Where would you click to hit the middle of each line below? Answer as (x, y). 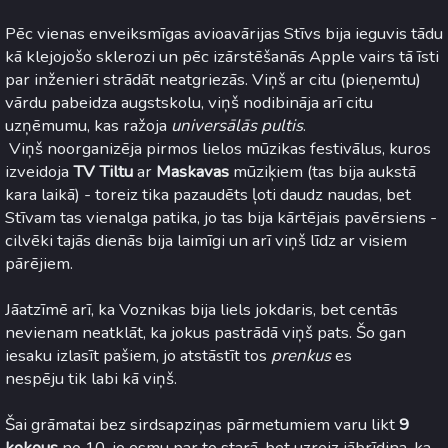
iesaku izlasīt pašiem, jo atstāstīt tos (138, 356)
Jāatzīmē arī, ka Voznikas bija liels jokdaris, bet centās (201, 310)
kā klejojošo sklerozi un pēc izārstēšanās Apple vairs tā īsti (222, 57)
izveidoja (39, 172)
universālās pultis (237, 126)
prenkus (301, 356)
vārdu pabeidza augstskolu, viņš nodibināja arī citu (189, 103)
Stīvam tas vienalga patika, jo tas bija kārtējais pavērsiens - (221, 218)
